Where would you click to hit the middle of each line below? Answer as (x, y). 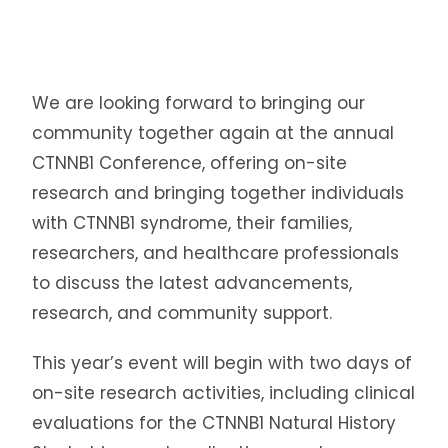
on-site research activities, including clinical (224, 393)
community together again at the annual (213, 133)
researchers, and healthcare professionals (216, 253)
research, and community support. (182, 313)
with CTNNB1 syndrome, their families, (192, 223)
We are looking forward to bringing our (199, 103)
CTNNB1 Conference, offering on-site (190, 163)
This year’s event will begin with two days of (222, 363)
